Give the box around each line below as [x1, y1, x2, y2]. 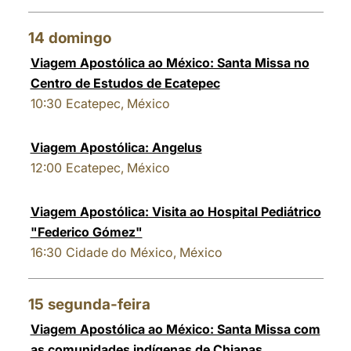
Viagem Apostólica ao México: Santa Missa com [30, 321, 320, 337]
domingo [48, 29, 111, 47]
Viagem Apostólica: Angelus [30, 139, 202, 155]
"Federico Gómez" [30, 224, 143, 240]
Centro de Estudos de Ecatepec [30, 75, 220, 91]
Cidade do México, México [65, 244, 223, 260]
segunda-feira [47, 295, 150, 313]
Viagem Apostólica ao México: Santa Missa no [30, 55, 309, 71]
